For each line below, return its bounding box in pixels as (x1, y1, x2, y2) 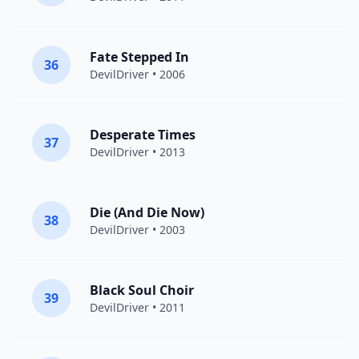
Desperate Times (90, 126, 196, 143)
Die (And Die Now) (90, 204, 204, 221)
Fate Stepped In (90, 48, 189, 66)
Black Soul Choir (90, 281, 194, 299)
